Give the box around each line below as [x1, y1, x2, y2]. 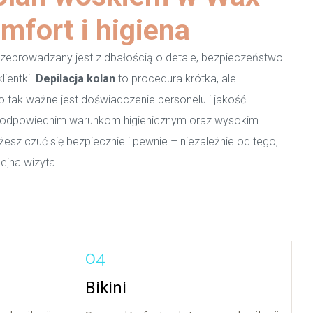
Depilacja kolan [36, 72, 115, 85]
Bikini [85, 278, 126, 298]
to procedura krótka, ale [115, 72, 236, 85]
